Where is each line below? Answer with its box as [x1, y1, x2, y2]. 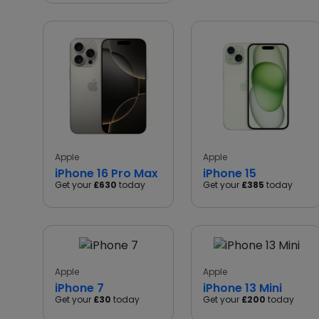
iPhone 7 [55, 280, 104, 296]
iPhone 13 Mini [203, 280, 282, 296]
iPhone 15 [203, 165, 256, 182]
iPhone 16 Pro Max [55, 165, 158, 182]
